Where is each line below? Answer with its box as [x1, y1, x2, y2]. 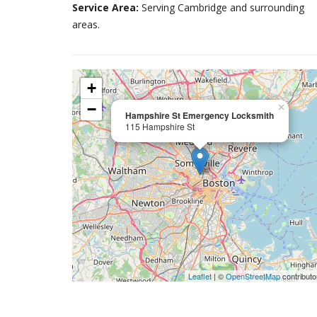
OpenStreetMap [226, 270, 281, 282]
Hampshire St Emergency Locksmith [125, 109, 274, 122]
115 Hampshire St [125, 120, 195, 132]
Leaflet [188, 270, 212, 282]
